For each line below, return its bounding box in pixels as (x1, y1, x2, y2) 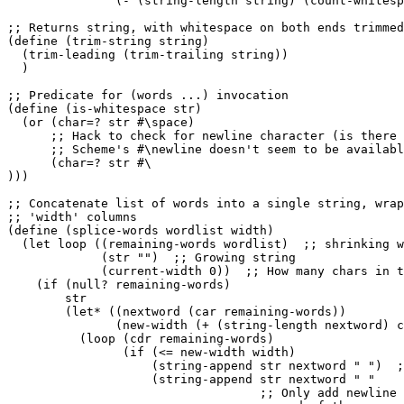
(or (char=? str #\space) (7, 115, 195, 129)
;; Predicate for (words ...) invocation (7, 87, 289, 102)
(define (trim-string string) (7, 33, 209, 48)
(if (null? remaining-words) (7, 277, 231, 291)
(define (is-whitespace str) (7, 101, 202, 115)
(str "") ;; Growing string (7, 250, 296, 264)
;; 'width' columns (7, 209, 137, 224)
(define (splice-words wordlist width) (7, 223, 274, 237)
